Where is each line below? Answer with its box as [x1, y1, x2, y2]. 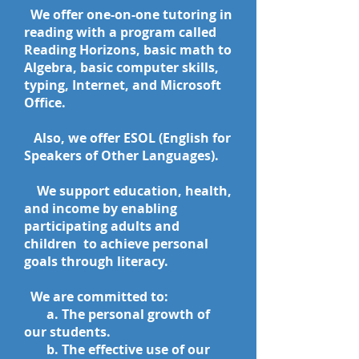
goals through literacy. [24, 252, 168, 270]
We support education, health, [30, 182, 232, 200]
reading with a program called [24, 23, 216, 41]
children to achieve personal [24, 235, 208, 252]
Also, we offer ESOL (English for [24, 129, 231, 147]
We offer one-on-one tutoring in [24, 6, 232, 23]
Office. [24, 94, 66, 111]
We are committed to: [24, 288, 168, 305]
